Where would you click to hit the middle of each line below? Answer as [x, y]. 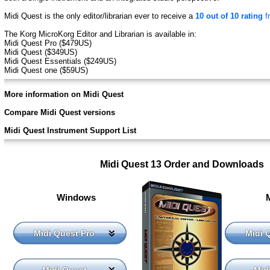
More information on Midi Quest [64, 95]
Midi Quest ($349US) [41, 52]
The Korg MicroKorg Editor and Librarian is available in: [100, 34]
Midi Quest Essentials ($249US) [60, 61]
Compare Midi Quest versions [60, 113]
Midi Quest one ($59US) [46, 71]
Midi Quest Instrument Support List [70, 131]
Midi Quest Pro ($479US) [48, 43]
